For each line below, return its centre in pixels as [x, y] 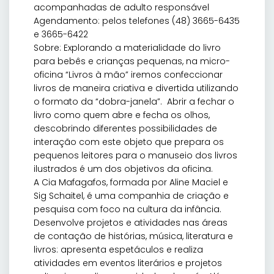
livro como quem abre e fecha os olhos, [122, 115]
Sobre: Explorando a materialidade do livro [127, 48]
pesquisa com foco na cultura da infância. [128, 209]
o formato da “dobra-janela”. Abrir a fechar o [134, 102]
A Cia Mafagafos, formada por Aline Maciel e [131, 183]
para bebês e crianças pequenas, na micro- [132, 61]
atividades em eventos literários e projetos [128, 263]
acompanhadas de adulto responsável [121, 8]
